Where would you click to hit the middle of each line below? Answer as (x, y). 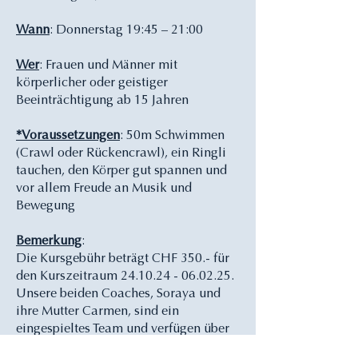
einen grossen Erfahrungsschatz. (108, 347)
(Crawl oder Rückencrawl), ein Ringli (121, 153)
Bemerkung (49, 241)
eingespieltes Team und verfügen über (123, 329)
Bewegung (46, 206)
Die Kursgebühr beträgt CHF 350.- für (123, 259)
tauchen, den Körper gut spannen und (121, 171)
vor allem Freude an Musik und (104, 189)
